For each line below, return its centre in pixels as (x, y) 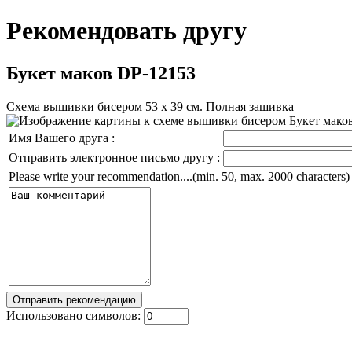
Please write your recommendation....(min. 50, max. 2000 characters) (179, 176)
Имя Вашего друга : (62, 137)
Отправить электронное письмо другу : (114, 157)
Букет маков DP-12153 (101, 73)
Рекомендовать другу (126, 31)
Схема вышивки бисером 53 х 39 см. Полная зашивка (150, 106)
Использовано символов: (75, 315)
